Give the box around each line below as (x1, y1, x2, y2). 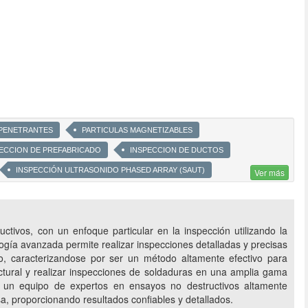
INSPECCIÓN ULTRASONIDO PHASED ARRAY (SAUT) (16, 166, 205, 175)
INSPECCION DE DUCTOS (130, 146, 223, 155)
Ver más (254, 166, 285, 179)
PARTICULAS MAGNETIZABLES (82, 126, 192, 135)
